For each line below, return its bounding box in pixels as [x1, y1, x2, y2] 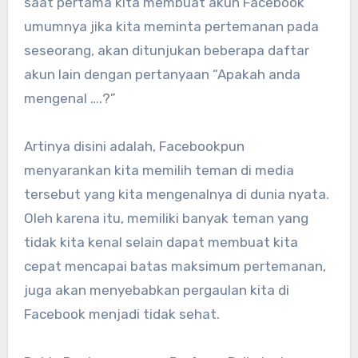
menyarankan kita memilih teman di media [23, 161, 294, 178]
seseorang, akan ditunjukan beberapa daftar [23, 42, 309, 58]
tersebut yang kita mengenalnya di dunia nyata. [23, 185, 329, 202]
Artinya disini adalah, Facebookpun [23, 137, 245, 154]
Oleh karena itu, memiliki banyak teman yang [23, 209, 308, 226]
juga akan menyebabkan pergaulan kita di [23, 281, 289, 298]
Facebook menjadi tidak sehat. [23, 305, 220, 322]
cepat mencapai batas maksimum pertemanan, [23, 257, 326, 274]
